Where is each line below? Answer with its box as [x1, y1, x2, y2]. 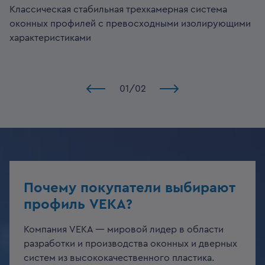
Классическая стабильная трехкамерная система [9, 5, 227, 14]
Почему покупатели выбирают [24, 181, 235, 195]
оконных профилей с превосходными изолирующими [9, 19, 251, 28]
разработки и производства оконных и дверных [24, 239, 237, 248]
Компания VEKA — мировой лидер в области [24, 225, 224, 234]
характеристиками [9, 33, 91, 43]
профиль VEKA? [24, 198, 132, 212]
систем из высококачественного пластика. [24, 253, 214, 263]
